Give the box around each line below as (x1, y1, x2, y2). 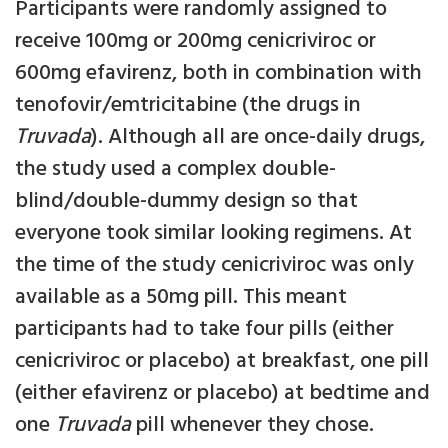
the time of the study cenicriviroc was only (15, 248, 414, 284)
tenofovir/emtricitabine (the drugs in (15, 88, 361, 124)
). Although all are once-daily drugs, (91, 120, 425, 156)
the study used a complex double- (15, 152, 336, 188)
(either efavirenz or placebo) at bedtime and (15, 376, 430, 412)
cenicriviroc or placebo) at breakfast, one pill (15, 344, 429, 380)
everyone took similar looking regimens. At (15, 216, 412, 252)
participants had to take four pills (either (15, 312, 394, 348)
